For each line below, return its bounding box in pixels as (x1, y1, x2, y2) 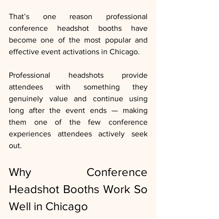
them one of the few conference (9, 118, 148, 127)
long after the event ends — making (9, 106, 148, 115)
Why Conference (9, 165, 148, 179)
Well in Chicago (9, 199, 88, 213)
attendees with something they (9, 83, 148, 91)
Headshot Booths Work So (9, 182, 148, 196)
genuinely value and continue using (9, 94, 148, 103)
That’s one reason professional (9, 12, 148, 21)
